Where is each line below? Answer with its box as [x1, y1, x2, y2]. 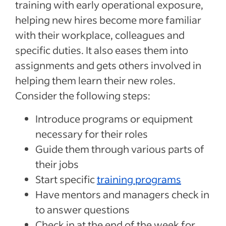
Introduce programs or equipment [35, 111, 193, 125]
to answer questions [35, 202, 130, 216]
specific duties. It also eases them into [15, 43, 188, 56]
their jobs [35, 157, 79, 171]
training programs [97, 172, 181, 186]
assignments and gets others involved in [15, 58, 201, 72]
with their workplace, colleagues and [15, 28, 185, 41]
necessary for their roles [35, 127, 148, 140]
